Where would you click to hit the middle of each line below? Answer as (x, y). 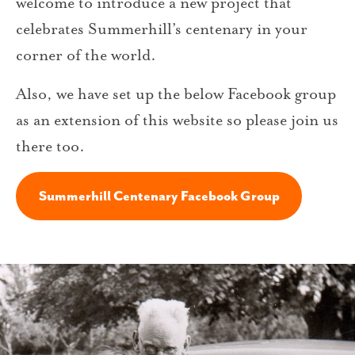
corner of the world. (86, 55)
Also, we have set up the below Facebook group (176, 94)
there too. (50, 146)
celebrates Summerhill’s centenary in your (162, 29)
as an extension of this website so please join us (177, 120)
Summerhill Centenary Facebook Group (159, 196)
